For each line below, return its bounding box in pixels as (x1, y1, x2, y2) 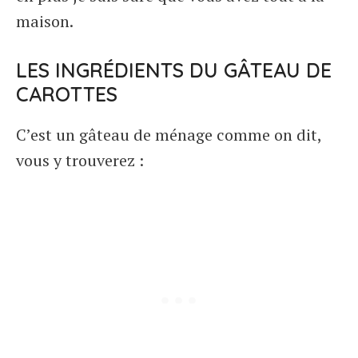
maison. (16, 10, 74, 32)
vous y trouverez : (16, 149, 144, 171)
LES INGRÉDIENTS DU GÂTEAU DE (16, 58, 332, 82)
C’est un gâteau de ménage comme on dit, (16, 124, 321, 145)
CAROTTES (16, 82, 117, 106)
